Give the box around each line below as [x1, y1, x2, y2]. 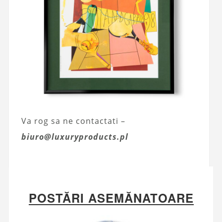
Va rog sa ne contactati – [21, 115, 125, 127]
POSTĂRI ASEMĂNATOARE [28, 189, 194, 207]
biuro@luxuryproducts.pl [21, 131, 128, 143]
